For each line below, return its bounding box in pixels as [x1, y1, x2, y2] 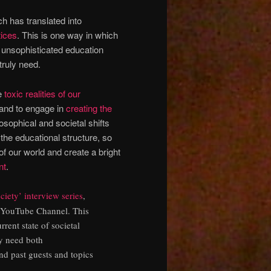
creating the [66, 101, 112, 114]
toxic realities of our [4, 87, 80, 100]
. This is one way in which [17, 28, 118, 42]
